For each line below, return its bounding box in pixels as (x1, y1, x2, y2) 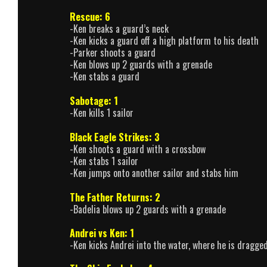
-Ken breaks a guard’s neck (70, 21, 169, 36)
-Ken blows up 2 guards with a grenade (70, 57, 212, 72)
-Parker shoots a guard (70, 45, 156, 60)
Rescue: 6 (70, 10, 110, 24)
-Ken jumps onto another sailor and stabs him (70, 165, 238, 180)
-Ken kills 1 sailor (70, 105, 133, 120)
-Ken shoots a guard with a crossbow (70, 141, 206, 156)
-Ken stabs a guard (70, 69, 139, 84)
